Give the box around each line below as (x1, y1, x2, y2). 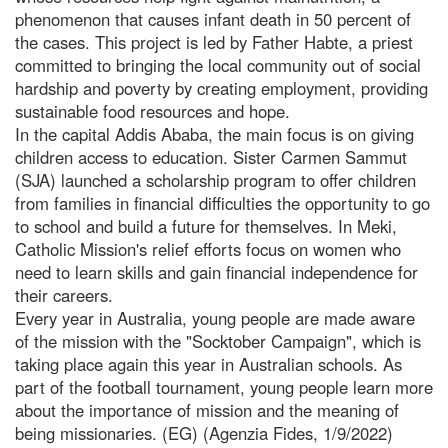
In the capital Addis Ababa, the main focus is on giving (15, 121, 414, 146)
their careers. (15, 282, 113, 307)
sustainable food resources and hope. (15, 98, 290, 123)
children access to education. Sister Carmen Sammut (15, 144, 407, 169)
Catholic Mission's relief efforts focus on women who (15, 236, 401, 261)
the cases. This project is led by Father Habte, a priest (15, 29, 413, 54)
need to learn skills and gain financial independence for (15, 259, 418, 284)
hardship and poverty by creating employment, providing (15, 75, 428, 100)
